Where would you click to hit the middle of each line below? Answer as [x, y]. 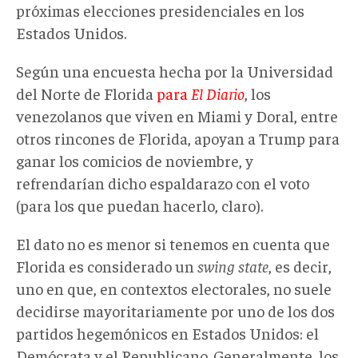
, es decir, [300, 265]
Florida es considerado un [107, 265]
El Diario [218, 93]
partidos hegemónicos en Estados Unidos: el [167, 332]
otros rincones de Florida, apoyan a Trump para [178, 137]
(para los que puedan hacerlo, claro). [139, 205]
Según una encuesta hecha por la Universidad [175, 70]
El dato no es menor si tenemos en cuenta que [173, 243]
